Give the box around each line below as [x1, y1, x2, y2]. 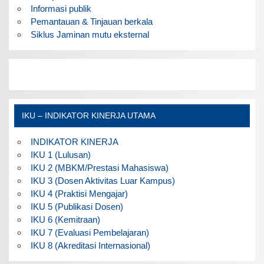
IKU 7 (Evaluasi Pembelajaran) [30, 227, 149, 237]
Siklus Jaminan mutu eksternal [30, 29, 149, 39]
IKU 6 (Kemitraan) [30, 214, 100, 225]
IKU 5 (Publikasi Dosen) [30, 202, 123, 212]
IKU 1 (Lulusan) [30, 150, 91, 160]
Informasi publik [30, 3, 91, 14]
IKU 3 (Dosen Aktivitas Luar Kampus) [30, 176, 175, 186]
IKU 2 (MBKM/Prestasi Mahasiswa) [30, 163, 169, 173]
